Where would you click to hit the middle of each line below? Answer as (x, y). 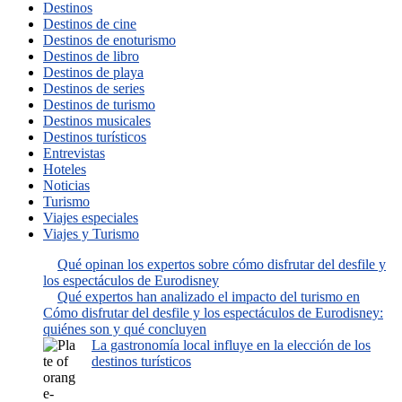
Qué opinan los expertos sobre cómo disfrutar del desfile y (222, 264)
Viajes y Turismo (91, 233)
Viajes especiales (91, 217)
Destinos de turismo (99, 104)
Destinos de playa (93, 72)
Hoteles (65, 169)
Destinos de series (94, 88)
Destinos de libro (91, 56)
